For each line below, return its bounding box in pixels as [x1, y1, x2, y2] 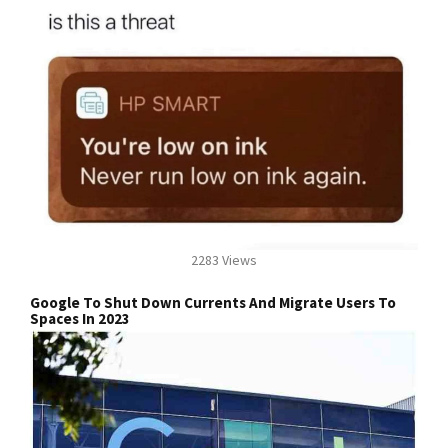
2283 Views [191, 251, 257, 270]
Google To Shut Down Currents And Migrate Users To [30, 293, 396, 313]
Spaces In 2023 [30, 309, 130, 329]
